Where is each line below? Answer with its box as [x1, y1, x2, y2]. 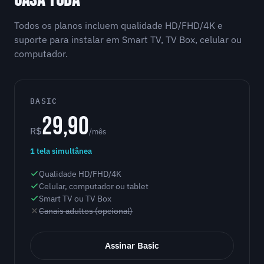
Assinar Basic [105, 240, 159, 252]
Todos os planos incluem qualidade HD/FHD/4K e [14, 19, 223, 32]
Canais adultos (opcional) [39, 206, 133, 217]
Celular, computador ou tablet [39, 181, 148, 192]
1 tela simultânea [30, 146, 92, 157]
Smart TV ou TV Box [39, 193, 111, 204]
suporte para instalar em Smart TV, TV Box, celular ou [14, 34, 242, 46]
